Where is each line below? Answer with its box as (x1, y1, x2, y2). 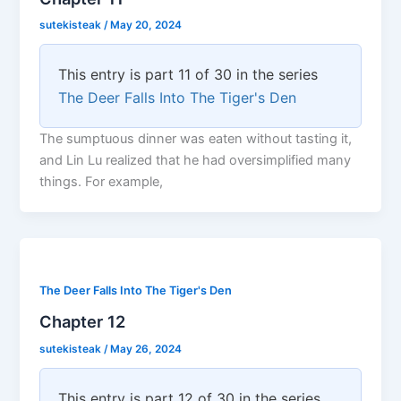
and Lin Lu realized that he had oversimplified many (39, 152, 352, 169)
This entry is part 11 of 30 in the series (58, 65, 319, 84)
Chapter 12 (39, 311, 126, 331)
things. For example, (39, 174, 164, 191)
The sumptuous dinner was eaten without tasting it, (39, 131, 353, 148)
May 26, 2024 (110, 342, 183, 355)
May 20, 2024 (110, 19, 183, 32)
